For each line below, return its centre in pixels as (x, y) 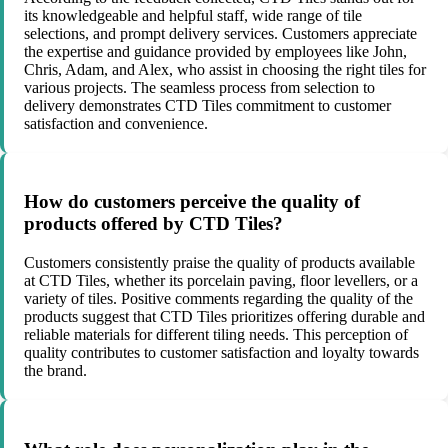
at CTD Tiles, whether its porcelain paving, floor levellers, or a (221, 281)
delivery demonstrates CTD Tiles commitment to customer (207, 105)
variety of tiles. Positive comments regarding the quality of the (218, 299)
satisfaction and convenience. (116, 123)
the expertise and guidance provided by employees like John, (215, 51)
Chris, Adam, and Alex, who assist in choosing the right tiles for (225, 69)
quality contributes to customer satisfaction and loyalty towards (221, 353)
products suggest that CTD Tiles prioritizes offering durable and (224, 317)
